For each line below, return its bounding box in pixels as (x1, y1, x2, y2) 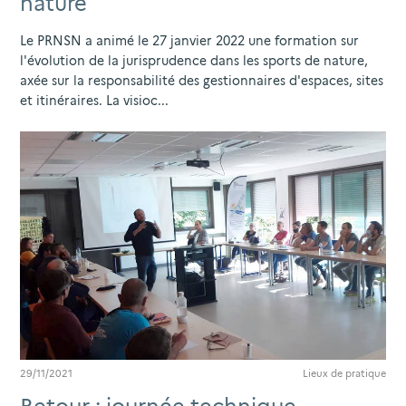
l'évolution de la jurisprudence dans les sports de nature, (20, 53, 368, 68)
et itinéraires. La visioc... (20, 92, 169, 108)
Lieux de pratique (303, 367, 386, 381)
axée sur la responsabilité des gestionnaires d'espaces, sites (20, 72, 383, 88)
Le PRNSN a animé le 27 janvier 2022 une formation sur (20, 33, 359, 48)
